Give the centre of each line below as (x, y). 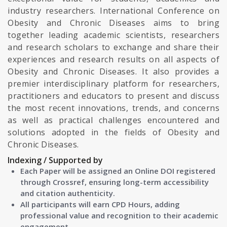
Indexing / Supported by (55, 160)
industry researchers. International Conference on (113, 11)
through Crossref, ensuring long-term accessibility (115, 182)
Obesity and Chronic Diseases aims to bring (113, 23)
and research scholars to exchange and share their (113, 47)
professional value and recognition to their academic (119, 215)
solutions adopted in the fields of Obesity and (113, 132)
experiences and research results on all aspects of (113, 59)
